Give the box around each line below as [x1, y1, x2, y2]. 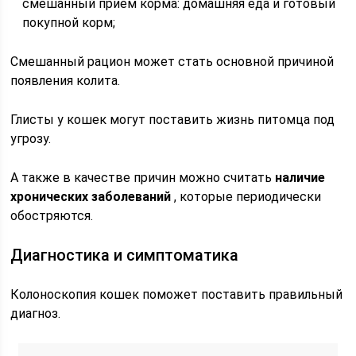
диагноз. [10, 306, 61, 321]
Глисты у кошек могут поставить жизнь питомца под [10, 112, 335, 127]
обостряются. [10, 208, 94, 223]
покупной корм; [22, 15, 116, 30]
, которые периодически [171, 189, 322, 204]
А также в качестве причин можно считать [10, 170, 276, 185]
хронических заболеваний [10, 189, 172, 204]
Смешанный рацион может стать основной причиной [10, 54, 335, 69]
